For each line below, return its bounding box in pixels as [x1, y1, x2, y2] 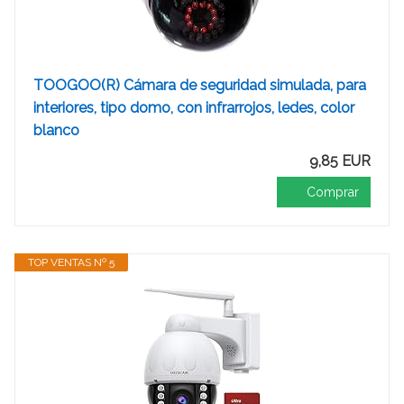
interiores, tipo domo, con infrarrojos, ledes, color [33, 99, 354, 116]
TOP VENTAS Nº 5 [28, 256, 115, 269]
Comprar [307, 185, 359, 199]
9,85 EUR [309, 152, 371, 170]
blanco [33, 122, 79, 139]
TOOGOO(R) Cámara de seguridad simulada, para [33, 77, 366, 94]
